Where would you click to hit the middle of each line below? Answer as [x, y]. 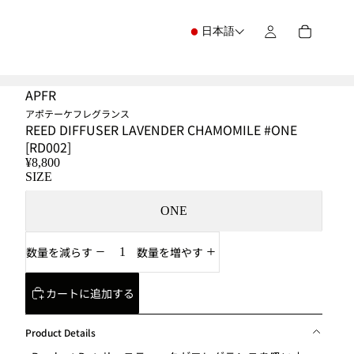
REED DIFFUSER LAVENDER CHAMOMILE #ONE [161, 130]
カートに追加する [90, 293]
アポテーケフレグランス [77, 113]
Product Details [60, 332]
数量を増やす [170, 252]
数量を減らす [59, 252]
